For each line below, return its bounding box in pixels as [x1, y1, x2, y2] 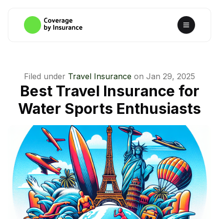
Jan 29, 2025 [146, 71, 195, 81]
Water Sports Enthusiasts [18, 100, 201, 117]
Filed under [24, 71, 66, 81]
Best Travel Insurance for [20, 82, 199, 100]
